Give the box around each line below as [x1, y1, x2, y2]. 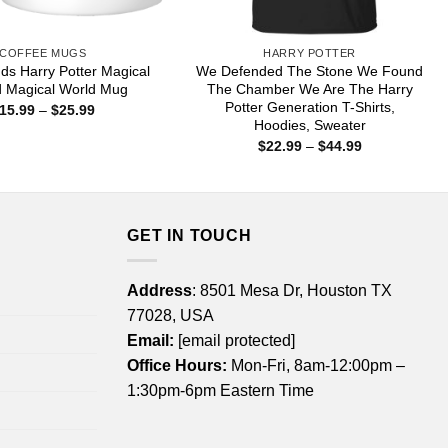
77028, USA [127, 306, 214, 324]
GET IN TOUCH [127, 227, 252, 245]
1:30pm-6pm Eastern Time [127, 381, 314, 399]
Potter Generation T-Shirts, [224, 99, 395, 116]
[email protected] [178, 331, 295, 349]
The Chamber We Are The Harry [206, 81, 413, 98]
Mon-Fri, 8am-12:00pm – [227, 356, 405, 374]
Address [127, 281, 192, 299]
